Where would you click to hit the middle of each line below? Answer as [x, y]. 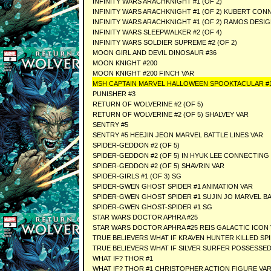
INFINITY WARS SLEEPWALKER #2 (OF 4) [157, 32]
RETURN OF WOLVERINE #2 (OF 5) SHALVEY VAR [170, 114]
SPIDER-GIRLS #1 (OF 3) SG [137, 176]
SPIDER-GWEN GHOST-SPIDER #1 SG [152, 207]
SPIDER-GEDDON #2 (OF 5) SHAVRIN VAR [158, 166]
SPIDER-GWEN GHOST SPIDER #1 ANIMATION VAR [172, 186]
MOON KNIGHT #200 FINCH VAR [143, 73]
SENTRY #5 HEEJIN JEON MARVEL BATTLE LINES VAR [178, 135]
